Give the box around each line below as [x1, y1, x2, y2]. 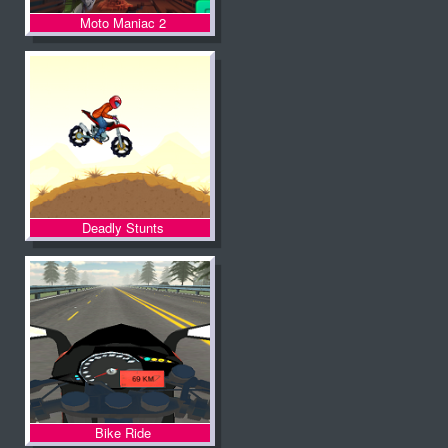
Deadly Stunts [81, 218, 164, 237]
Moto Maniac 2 [79, 13, 166, 32]
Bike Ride [94, 423, 151, 442]
